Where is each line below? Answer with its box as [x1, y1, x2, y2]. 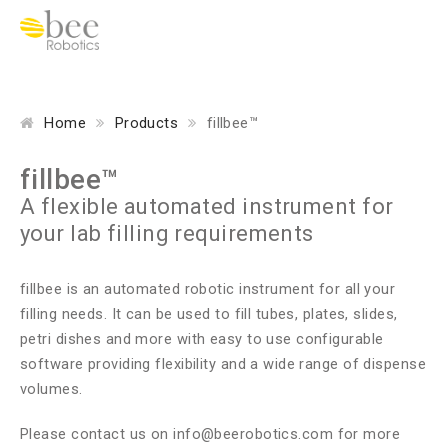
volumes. [20, 380, 83, 398]
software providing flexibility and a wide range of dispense [20, 355, 426, 373]
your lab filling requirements [20, 221, 314, 246]
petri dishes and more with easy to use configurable [20, 330, 384, 348]
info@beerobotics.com [173, 425, 334, 443]
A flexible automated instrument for [20, 194, 394, 219]
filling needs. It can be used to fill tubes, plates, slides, [20, 305, 398, 323]
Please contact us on [20, 425, 174, 443]
